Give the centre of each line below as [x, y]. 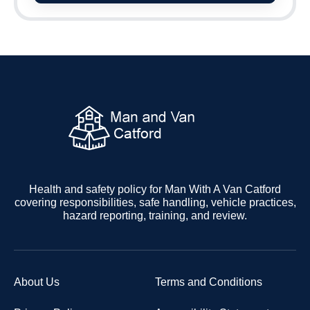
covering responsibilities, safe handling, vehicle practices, [155, 203]
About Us [37, 282]
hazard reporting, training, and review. [155, 216]
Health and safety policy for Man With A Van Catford [155, 190]
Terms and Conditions [209, 282]
